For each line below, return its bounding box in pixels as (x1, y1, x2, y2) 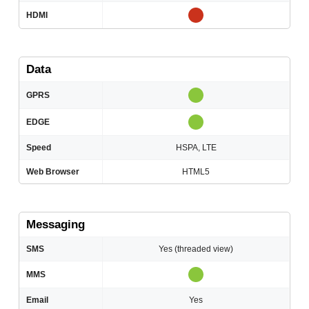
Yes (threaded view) (159, 244, 234, 255)
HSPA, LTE (175, 143, 217, 153)
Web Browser (26, 167, 80, 177)
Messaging (26, 218, 86, 232)
